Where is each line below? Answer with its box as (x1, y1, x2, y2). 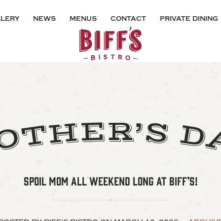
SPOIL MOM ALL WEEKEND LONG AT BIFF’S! (23, 174, 198, 187)
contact (110, 14, 146, 23)
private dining (159, 14, 218, 23)
